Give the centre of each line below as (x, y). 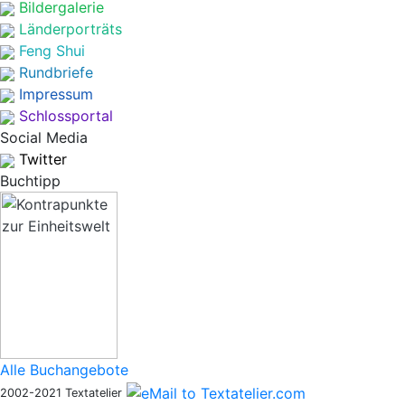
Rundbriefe (56, 72)
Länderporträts (71, 29)
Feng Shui (52, 51)
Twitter (43, 159)
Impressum (56, 94)
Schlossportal (66, 116)
